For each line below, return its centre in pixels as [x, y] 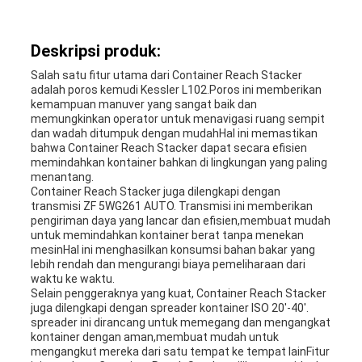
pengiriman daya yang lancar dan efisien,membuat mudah [180, 221]
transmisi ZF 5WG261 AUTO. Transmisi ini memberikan [171, 206]
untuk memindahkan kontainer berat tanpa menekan [167, 236]
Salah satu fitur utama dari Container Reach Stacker [166, 76]
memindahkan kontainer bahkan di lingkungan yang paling [179, 163]
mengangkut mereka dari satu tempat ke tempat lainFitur [180, 352]
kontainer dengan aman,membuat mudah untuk [154, 337]
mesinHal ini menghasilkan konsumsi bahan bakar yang [173, 250]
